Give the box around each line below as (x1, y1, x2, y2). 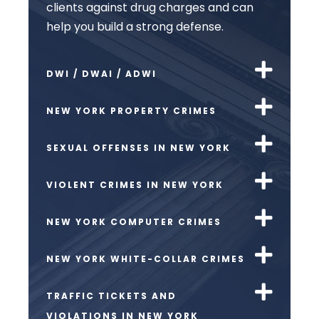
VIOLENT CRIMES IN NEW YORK (46, 179, 224, 192)
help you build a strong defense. (46, 18, 224, 35)
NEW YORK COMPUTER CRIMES (46, 216, 221, 229)
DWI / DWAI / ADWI (46, 68, 157, 80)
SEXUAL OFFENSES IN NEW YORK (46, 142, 231, 155)
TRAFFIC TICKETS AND (46, 290, 177, 303)
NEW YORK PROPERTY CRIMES (46, 105, 216, 117)
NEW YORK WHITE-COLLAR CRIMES (46, 253, 245, 266)
